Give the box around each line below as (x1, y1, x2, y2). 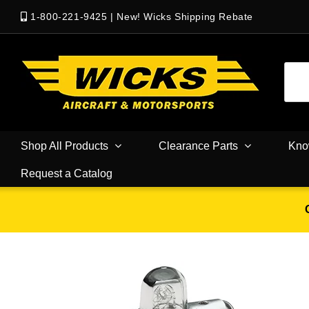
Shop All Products (21, 139, 108, 152)
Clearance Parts (159, 139, 238, 152)
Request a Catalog (21, 167, 112, 179)
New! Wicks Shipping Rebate (117, 11, 254, 22)
